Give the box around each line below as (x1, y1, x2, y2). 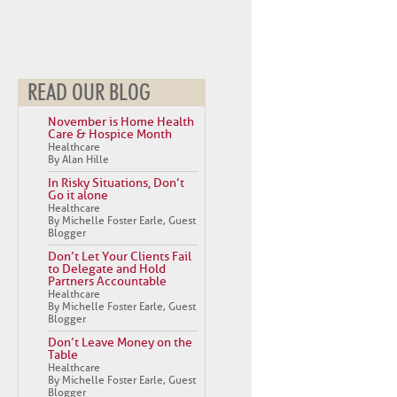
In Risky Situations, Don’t (48, 175, 184, 191)
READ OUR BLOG (27, 82, 151, 105)
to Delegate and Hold (48, 261, 166, 276)
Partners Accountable (48, 274, 167, 289)
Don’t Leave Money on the (48, 335, 192, 350)
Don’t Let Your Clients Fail (48, 249, 191, 264)
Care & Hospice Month (48, 127, 172, 142)
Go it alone (48, 188, 108, 203)
